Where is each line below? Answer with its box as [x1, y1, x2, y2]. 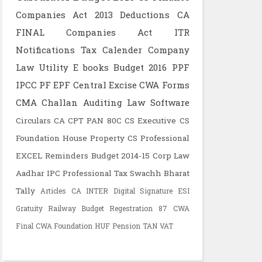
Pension [112, 221, 140, 230]
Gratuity [15, 204, 43, 213]
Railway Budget [48, 204, 104, 213]
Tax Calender [80, 44, 142, 56]
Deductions [120, 9, 170, 20]
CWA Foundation [35, 221, 92, 230]
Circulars [15, 115, 51, 126]
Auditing [82, 96, 122, 108]
